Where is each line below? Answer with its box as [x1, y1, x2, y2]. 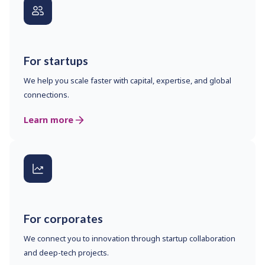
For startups [24, 54, 88, 68]
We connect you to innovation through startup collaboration [24, 233, 235, 244]
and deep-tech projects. [24, 247, 109, 258]
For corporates [24, 212, 103, 226]
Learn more [24, 114, 73, 126]
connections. [24, 89, 69, 101]
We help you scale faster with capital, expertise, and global [24, 75, 231, 86]
